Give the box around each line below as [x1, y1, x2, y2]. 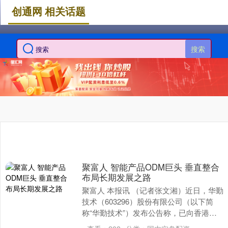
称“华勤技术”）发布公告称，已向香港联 [81, 207, 217, 218]
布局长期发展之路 [81, 171, 151, 184]
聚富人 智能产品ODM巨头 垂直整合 [81, 161, 219, 174]
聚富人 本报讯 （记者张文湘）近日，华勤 [81, 185, 223, 196]
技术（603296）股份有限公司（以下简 [81, 196, 213, 207]
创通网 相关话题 [12, 4, 85, 18]
